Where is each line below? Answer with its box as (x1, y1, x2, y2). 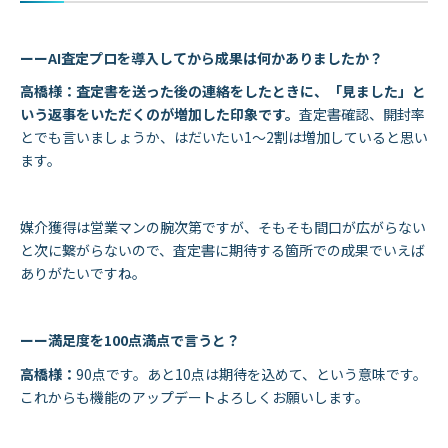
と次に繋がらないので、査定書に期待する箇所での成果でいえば (20, 240, 425, 261)
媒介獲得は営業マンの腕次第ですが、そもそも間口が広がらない (20, 217, 426, 238)
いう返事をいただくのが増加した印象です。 (20, 104, 299, 125)
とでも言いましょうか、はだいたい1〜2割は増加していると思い (20, 127, 428, 148)
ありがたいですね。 (20, 263, 146, 284)
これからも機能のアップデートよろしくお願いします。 (20, 386, 369, 407)
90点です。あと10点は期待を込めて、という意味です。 (76, 363, 427, 384)
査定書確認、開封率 (299, 104, 425, 125)
